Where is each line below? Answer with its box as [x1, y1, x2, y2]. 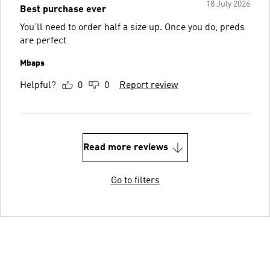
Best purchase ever [20, 4, 106, 14]
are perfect [20, 36, 66, 46]
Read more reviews [83, 142, 168, 152]
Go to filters [110, 175, 160, 186]
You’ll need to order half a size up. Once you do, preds [20, 22, 245, 33]
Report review [119, 80, 178, 90]
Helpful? [20, 80, 56, 90]
